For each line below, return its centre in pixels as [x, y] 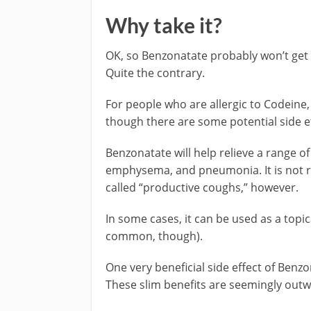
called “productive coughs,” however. [202, 187]
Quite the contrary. [155, 73]
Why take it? [164, 25]
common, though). [154, 236]
